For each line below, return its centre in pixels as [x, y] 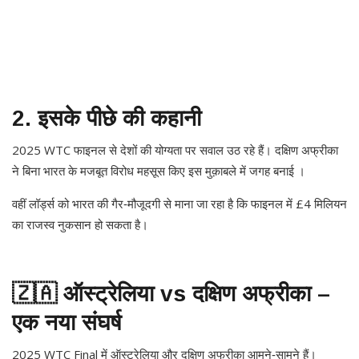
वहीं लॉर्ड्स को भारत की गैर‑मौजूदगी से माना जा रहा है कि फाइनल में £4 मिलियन [179, 204]
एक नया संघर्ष [67, 323]
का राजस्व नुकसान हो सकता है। [80, 225]
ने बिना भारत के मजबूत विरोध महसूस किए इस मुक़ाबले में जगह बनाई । [159, 171]
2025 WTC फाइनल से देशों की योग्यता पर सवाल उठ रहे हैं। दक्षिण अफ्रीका [175, 150]
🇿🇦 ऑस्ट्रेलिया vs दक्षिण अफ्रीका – [171, 294]
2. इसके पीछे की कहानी [107, 119]
